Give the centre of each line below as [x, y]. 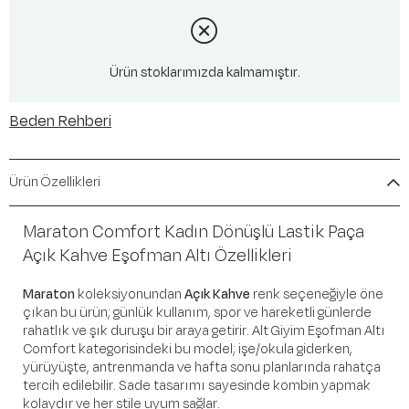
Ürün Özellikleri [55, 182]
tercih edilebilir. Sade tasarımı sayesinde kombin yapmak [197, 385]
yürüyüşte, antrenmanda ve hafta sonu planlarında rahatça [202, 367]
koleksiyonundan [130, 294]
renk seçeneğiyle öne [317, 294]
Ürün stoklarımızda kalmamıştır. [204, 73]
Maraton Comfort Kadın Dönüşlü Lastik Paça [194, 231]
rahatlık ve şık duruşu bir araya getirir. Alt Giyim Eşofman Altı [204, 330]
